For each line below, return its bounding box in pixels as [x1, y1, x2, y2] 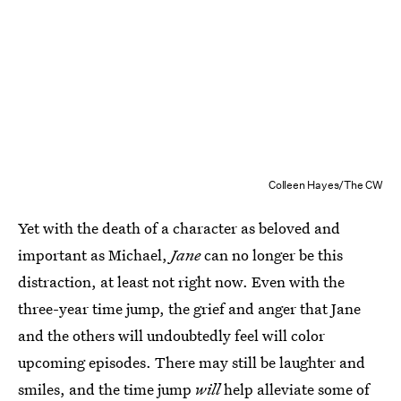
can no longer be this [200, 244, 343, 265]
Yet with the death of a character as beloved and [18, 218, 340, 238]
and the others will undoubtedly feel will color [18, 325, 325, 346]
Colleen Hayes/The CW [269, 177, 383, 192]
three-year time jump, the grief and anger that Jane [18, 298, 361, 319]
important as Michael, [18, 244, 171, 265]
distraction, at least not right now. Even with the [18, 271, 345, 292]
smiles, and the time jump [18, 379, 195, 399]
